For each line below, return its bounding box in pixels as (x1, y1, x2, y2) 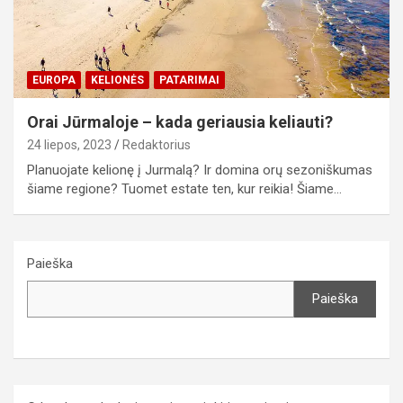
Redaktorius (122, 137, 191, 152)
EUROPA (32, 73, 76, 86)
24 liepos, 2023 (27, 137, 112, 152)
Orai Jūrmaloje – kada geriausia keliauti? (27, 112, 333, 131)
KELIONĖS (91, 73, 144, 86)
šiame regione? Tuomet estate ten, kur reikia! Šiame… (27, 180, 342, 197)
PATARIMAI (159, 73, 219, 86)
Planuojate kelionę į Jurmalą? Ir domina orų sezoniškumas (27, 161, 372, 178)
